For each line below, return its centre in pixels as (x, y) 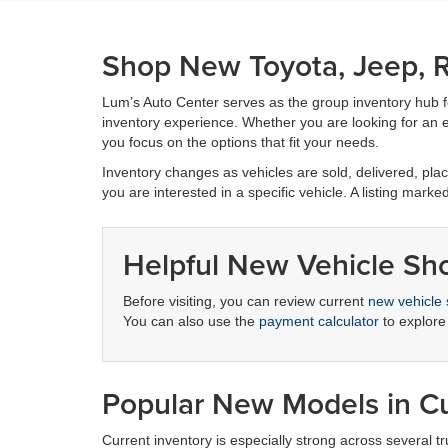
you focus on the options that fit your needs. (240, 141)
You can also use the (191, 320)
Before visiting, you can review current (245, 300)
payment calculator (319, 320)
